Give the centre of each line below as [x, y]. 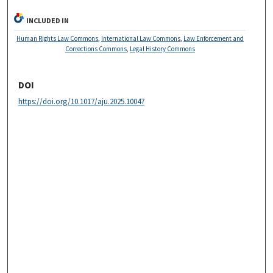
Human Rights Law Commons [57, 38]
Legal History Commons [162, 48]
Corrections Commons [96, 48]
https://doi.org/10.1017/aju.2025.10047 [82, 101]
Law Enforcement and [213, 38]
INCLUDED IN [48, 20]
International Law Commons [140, 38]
